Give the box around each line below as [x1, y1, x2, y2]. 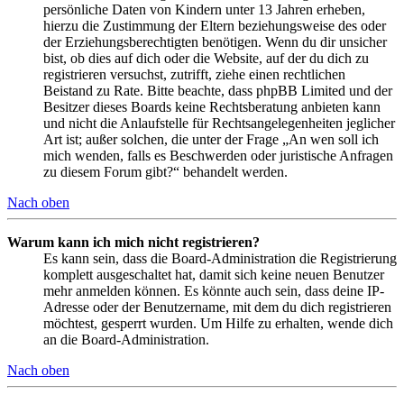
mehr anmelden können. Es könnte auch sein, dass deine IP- [43, 282, 384, 298]
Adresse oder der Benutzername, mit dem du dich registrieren [43, 298, 391, 315]
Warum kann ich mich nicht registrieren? [7, 234, 260, 250]
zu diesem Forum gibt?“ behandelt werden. [43, 163, 288, 179]
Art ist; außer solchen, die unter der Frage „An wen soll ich [43, 131, 379, 147]
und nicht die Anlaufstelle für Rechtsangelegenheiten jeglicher [43, 115, 395, 131]
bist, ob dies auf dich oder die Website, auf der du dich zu [43, 50, 369, 66]
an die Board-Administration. [43, 331, 209, 347]
